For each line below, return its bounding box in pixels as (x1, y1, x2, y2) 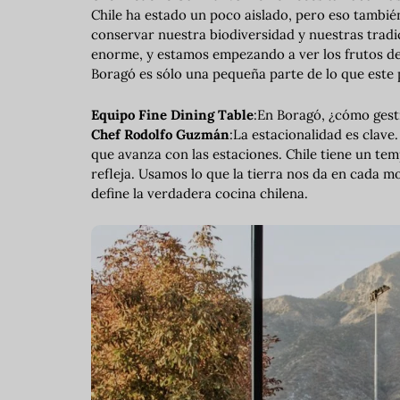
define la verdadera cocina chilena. (91, 184, 308, 202)
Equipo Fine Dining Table (91, 105, 254, 123)
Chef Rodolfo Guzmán (91, 125, 229, 143)
